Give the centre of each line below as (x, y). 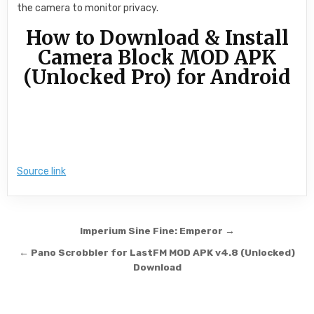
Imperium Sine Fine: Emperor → (157, 230)
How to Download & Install (157, 37)
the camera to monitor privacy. (88, 8)
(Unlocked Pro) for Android (157, 77)
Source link (42, 171)
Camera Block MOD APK (157, 57)
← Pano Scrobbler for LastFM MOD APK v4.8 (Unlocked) (157, 252)
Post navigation (86, 232)
